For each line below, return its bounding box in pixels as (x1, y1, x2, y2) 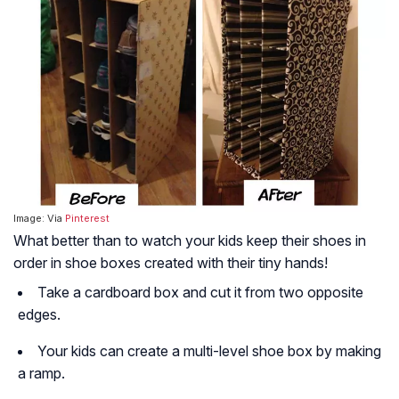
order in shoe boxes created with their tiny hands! (13, 253, 328, 272)
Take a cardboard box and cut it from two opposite (37, 282, 363, 301)
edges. (18, 305, 61, 323)
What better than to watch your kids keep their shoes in (13, 231, 366, 249)
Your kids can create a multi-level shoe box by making (37, 341, 381, 360)
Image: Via (13, 211, 65, 224)
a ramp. (18, 363, 65, 382)
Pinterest (65, 211, 110, 224)
